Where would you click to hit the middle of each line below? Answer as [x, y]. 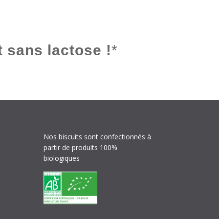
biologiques [62, 158]
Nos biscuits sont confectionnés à [98, 137]
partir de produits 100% [81, 148]
